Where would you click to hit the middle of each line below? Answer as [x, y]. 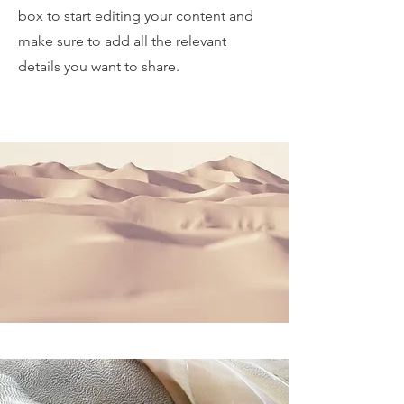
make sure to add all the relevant [122, 41]
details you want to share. [99, 66]
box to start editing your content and [136, 16]
